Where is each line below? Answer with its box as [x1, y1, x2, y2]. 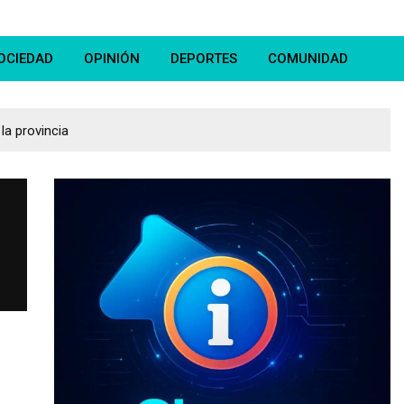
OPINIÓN [84, 50, 140, 68]
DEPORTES [170, 50, 237, 68]
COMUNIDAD [268, 50, 348, 68]
